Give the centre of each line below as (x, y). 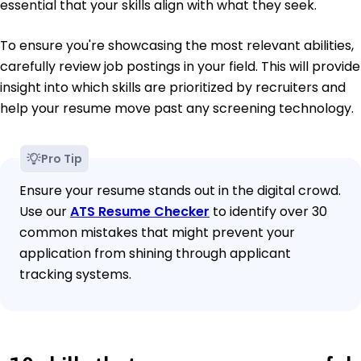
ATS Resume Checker (140, 212)
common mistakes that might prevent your (157, 233)
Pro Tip (62, 159)
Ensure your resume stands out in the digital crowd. (180, 191)
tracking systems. (75, 275)
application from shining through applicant (155, 254)
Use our (45, 212)
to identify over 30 (268, 212)
